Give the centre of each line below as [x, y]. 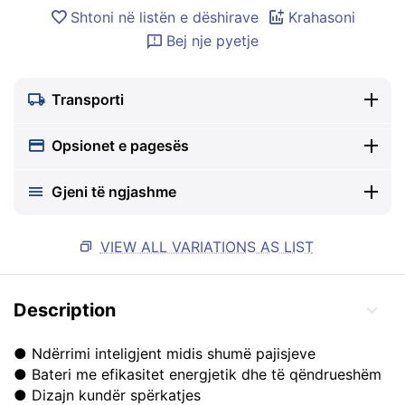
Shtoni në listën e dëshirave [165, 17]
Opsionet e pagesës [120, 146]
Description [65, 310]
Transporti [88, 99]
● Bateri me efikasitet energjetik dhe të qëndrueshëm [198, 374]
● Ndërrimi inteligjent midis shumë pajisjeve [165, 353]
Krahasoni [322, 17]
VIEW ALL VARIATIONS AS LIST [207, 247]
